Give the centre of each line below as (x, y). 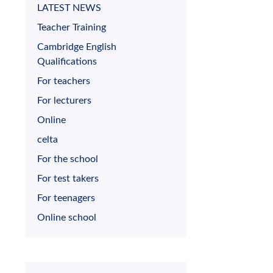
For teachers (64, 81)
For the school (68, 159)
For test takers (68, 179)
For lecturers (64, 101)
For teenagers (66, 198)
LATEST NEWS (69, 8)
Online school (67, 218)
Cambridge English (77, 47)
